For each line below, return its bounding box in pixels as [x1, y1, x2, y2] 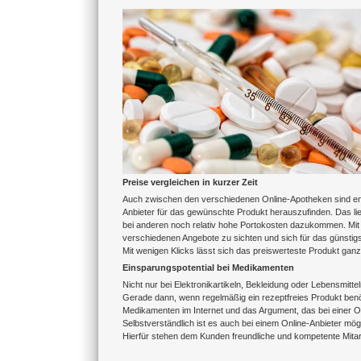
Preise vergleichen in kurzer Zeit [122, 177, 258, 187]
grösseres [122, 23, 162, 32]
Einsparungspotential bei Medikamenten [122, 263, 294, 272]
